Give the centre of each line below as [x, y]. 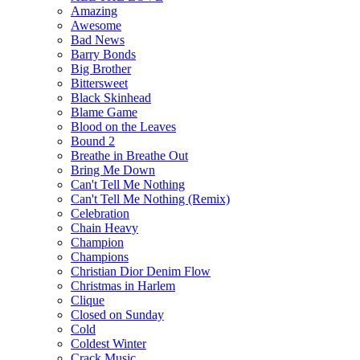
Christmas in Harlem [123, 285]
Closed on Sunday [117, 314]
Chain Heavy [104, 227]
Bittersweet [99, 83]
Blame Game [104, 112]
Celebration [100, 213]
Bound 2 [93, 141]
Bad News [98, 39]
